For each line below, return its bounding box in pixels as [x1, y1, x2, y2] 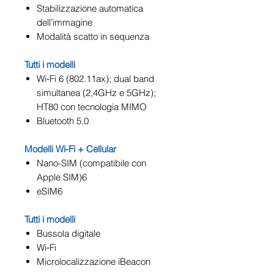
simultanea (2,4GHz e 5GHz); [37, 86, 156, 98]
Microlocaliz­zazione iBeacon [37, 255, 150, 267]
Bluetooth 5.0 [37, 114, 89, 127]
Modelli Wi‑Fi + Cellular [24, 143, 116, 155]
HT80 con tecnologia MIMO [37, 100, 147, 113]
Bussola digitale [37, 227, 100, 239]
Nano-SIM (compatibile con [37, 157, 146, 169]
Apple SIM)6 [37, 171, 87, 183]
